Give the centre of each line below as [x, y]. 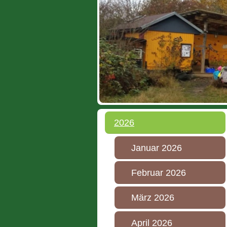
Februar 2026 [158, 173]
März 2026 [153, 198]
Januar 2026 [156, 148]
